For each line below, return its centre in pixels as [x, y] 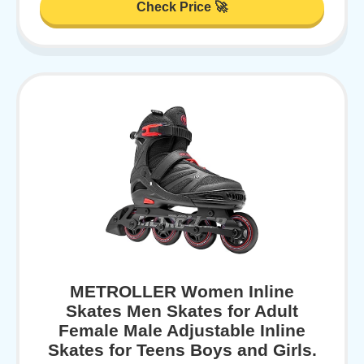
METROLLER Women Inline [182, 291]
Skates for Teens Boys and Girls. [182, 349]
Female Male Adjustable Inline [182, 330]
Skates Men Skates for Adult [182, 310]
